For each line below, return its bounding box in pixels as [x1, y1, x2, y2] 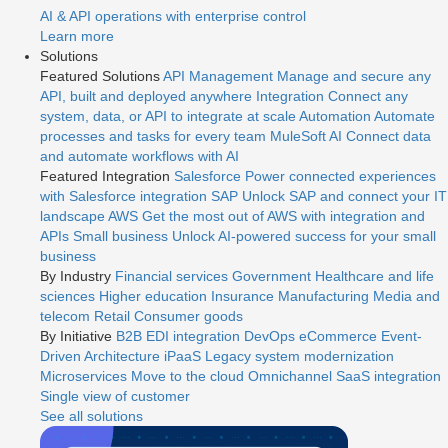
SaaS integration [336, 368, 441, 384]
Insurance [211, 288, 274, 304]
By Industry [40, 268, 111, 284]
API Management [163, 68, 273, 84]
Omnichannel [248, 368, 332, 384]
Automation [299, 108, 371, 124]
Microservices [40, 368, 127, 384]
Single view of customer [40, 388, 190, 404]
